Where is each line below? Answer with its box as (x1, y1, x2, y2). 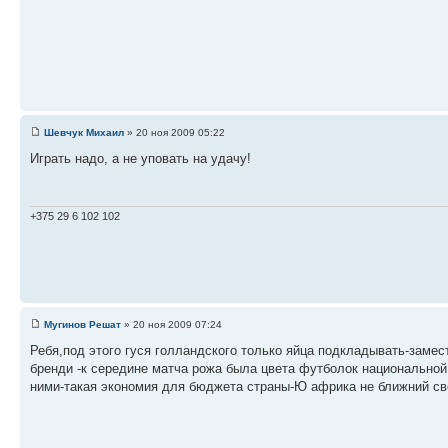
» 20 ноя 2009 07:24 (121, 318, 222, 330)
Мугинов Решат (44, 318, 121, 330)
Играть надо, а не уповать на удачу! (30, 150, 251, 166)
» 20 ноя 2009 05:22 (124, 126, 225, 138)
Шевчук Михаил (44, 126, 124, 138)
